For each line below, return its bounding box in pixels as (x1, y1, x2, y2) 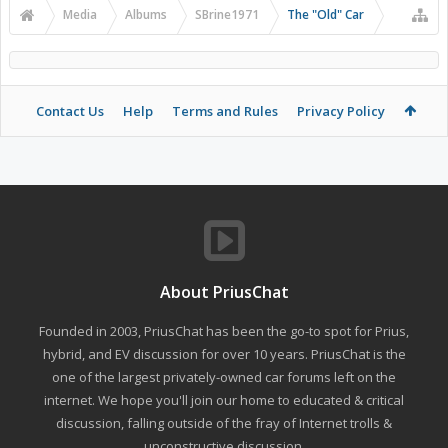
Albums (125, 6, 167, 24)
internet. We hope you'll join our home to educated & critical (44, 391, 404, 410)
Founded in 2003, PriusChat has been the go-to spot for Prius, (39, 322, 409, 341)
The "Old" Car (287, 6, 364, 24)
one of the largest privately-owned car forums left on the (52, 368, 396, 387)
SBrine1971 (195, 6, 259, 24)
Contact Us (35, 102, 104, 121)
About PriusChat (159, 281, 289, 304)
